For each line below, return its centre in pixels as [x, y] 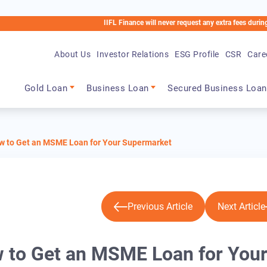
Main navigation [72, 61]
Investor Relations [133, 38]
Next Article [241, 207]
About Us [73, 38]
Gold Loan [46, 72]
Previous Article [160, 207]
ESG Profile [197, 38]
